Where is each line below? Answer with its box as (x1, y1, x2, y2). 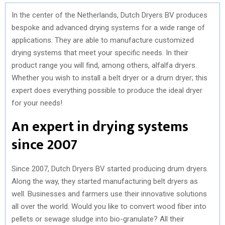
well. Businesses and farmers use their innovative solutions (12, 189, 207, 198)
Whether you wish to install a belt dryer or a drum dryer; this (12, 73, 207, 82)
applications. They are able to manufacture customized (12, 35, 194, 45)
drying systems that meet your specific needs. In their (12, 48, 188, 57)
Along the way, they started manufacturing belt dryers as (12, 176, 198, 186)
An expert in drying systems (12, 115, 188, 139)
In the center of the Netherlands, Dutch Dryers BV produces (12, 10, 207, 20)
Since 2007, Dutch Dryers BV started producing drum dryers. (12, 164, 208, 173)
